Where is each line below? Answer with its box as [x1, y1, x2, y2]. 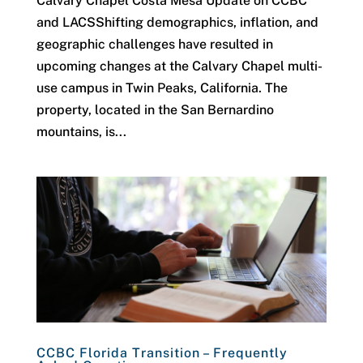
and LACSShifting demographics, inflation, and [36, 15, 318, 31]
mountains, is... [36, 124, 126, 140]
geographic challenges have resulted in [36, 36, 273, 53]
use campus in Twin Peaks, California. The [36, 80, 288, 96]
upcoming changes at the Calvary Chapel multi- [36, 58, 322, 75]
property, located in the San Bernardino [36, 102, 274, 118]
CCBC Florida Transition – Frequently [36, 344, 288, 361]
